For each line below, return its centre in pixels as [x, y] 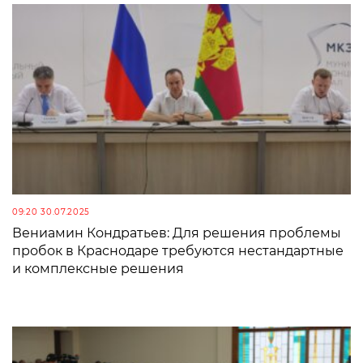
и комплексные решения [98, 268]
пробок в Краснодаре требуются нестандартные [178, 250]
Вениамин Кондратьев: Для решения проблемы [177, 233]
